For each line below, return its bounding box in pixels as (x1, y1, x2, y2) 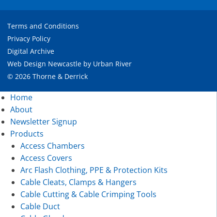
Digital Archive (7, 46, 54, 56)
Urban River (93, 59, 132, 69)
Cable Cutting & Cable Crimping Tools (20, 189, 156, 200)
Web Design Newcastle (7, 59, 81, 69)
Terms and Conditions (7, 21, 79, 31)
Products (10, 128, 44, 139)
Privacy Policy (7, 34, 50, 44)
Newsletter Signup (10, 116, 77, 127)
